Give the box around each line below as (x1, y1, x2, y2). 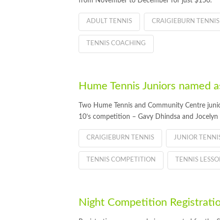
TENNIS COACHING (86, 40, 146, 47)
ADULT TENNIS (86, 18, 132, 25)
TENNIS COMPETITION (86, 156, 156, 163)
